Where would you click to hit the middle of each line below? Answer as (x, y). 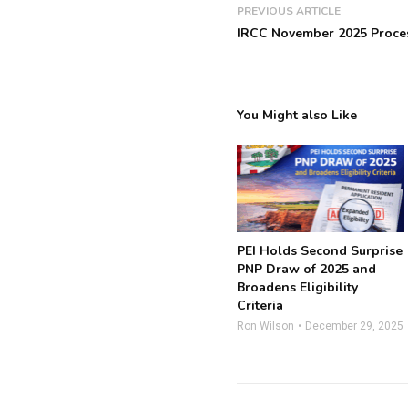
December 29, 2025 (355, 326)
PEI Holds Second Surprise (320, 251)
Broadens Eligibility (298, 288)
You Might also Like (297, 115)
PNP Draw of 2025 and (307, 270)
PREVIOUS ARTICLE (289, 11)
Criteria (260, 306)
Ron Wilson (266, 326)
